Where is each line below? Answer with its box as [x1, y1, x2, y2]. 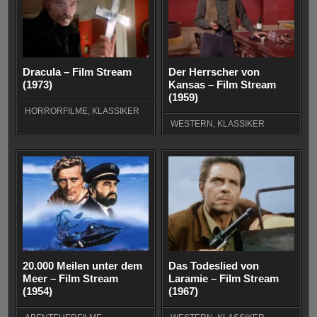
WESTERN [171, 119, 214, 129]
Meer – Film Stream [23, 272, 119, 284]
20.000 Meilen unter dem [23, 259, 143, 272]
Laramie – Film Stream [168, 272, 279, 284]
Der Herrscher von [168, 66, 260, 79]
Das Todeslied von [168, 259, 260, 272]
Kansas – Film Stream [168, 79, 277, 91]
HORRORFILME [25, 106, 88, 117]
